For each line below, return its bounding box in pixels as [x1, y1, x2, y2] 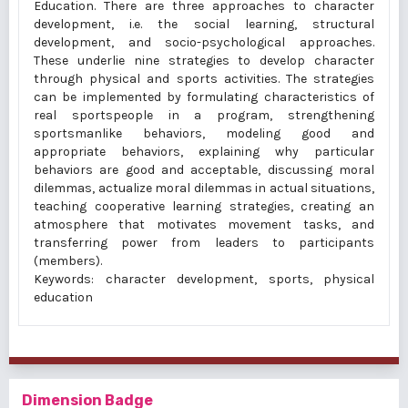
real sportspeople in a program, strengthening [34, 107, 374, 123]
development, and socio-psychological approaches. [34, 35, 374, 50]
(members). [34, 253, 102, 269]
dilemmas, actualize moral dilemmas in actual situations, [34, 180, 374, 196]
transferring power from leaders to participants [34, 235, 374, 250]
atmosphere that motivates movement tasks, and [34, 217, 374, 232]
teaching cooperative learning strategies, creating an [34, 199, 374, 214]
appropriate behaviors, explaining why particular [34, 144, 374, 159]
